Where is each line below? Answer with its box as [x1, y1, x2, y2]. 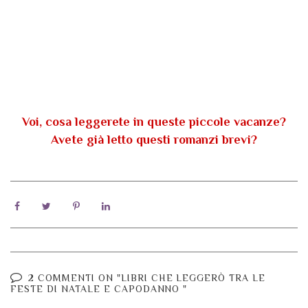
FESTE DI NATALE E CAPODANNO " [10, 283, 188, 295]
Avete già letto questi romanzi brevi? [51, 133, 257, 147]
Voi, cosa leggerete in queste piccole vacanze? [21, 115, 287, 129]
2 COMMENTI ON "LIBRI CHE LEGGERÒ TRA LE [27, 272, 266, 284]
